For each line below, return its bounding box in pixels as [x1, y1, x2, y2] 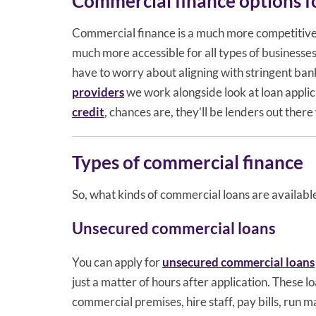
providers [72, 84, 124, 99]
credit [72, 104, 104, 119]
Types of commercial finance [72, 150, 303, 174]
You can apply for [72, 254, 162, 269]
